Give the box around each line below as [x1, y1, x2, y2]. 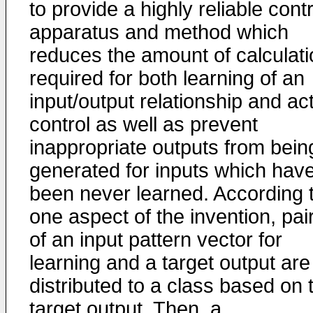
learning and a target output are [29, 252, 310, 274]
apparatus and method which [29, 21, 289, 43]
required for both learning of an [29, 67, 305, 89]
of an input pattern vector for [29, 228, 282, 251]
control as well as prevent [29, 113, 258, 136]
